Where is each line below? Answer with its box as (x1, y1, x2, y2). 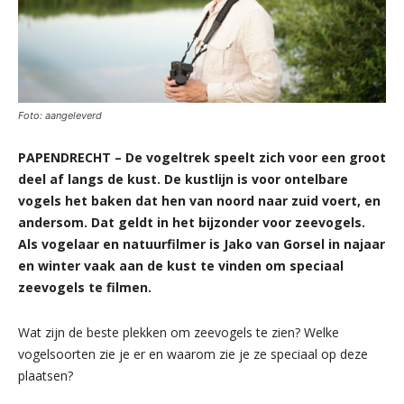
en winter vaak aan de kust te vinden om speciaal (18, 256, 344, 274)
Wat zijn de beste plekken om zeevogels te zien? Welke (18, 323, 339, 341)
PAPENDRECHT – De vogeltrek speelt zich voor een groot (18, 148, 386, 166)
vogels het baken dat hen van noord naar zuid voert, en (18, 191, 381, 209)
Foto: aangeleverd (18, 108, 102, 122)
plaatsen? (18, 366, 73, 384)
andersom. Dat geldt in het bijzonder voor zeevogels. (18, 213, 365, 231)
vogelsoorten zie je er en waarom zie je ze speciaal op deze (18, 344, 368, 363)
